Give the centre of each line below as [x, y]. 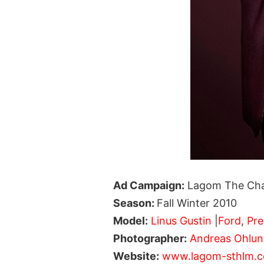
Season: [135, 203]
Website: [136, 256]
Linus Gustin [181, 220]
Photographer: [150, 238]
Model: [131, 220]
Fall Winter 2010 [197, 203]
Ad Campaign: [149, 185]
